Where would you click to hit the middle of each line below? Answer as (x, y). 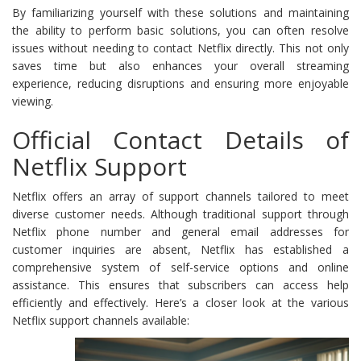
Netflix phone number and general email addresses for (180, 231)
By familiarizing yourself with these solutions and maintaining (180, 12)
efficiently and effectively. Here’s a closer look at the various (180, 302)
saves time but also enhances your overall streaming (180, 65)
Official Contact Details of (180, 139)
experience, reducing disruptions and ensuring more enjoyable (180, 83)
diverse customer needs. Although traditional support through (180, 214)
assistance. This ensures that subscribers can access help (180, 284)
